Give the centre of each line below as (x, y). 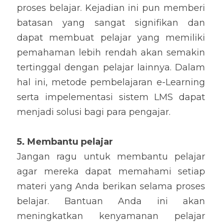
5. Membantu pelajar (65, 142)
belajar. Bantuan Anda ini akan (111, 201)
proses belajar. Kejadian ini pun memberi (111, 8)
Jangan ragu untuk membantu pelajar (111, 157)
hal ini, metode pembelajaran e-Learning (111, 82)
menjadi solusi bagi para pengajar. (94, 112)
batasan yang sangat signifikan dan (111, 23)
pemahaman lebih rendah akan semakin (111, 53)
